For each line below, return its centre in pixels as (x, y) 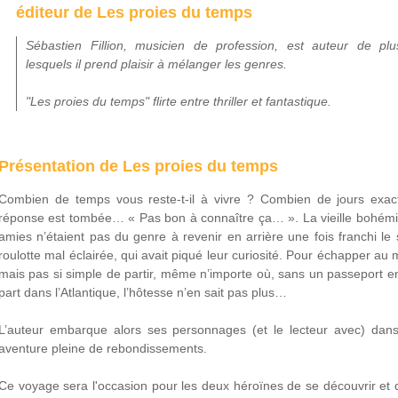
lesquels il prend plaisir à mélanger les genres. (156, 64)
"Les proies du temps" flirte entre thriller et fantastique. (179, 101)
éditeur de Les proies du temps (134, 12)
